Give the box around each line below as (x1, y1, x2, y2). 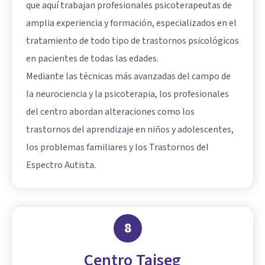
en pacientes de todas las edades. (26, 51, 159, 65)
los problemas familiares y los (26, 140, 149, 154)
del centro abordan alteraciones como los (26, 105, 195, 118)
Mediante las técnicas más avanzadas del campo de (26, 69, 231, 83)
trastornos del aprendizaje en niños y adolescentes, (26, 122, 234, 136)
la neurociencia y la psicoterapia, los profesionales (26, 87, 229, 101)
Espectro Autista (26, 158, 94, 172)
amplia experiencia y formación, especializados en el (26, 16, 237, 30)
